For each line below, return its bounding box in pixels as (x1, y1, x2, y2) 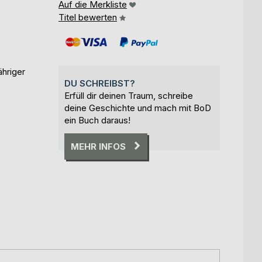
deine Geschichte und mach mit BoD (64, 102, 211, 113)
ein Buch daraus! (64, 114, 130, 126)
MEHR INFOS (71, 140, 126, 152)
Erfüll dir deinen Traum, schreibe (64, 89, 193, 101)
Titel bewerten (58, 11, 117, 23)
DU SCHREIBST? (64, 77, 135, 89)
